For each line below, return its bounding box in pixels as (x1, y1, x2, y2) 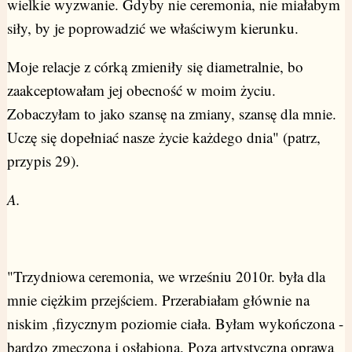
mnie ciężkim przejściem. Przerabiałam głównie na (6, 290, 310, 310)
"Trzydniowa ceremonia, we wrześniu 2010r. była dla (6, 266, 325, 287)
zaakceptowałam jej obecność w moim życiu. (6, 80, 276, 101)
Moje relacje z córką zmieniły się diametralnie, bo (6, 57, 303, 77)
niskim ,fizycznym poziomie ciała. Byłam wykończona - (6, 313, 343, 334)
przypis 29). (6, 151, 79, 171)
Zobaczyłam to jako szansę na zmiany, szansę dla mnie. (6, 104, 336, 124)
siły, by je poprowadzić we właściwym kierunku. (6, 18, 299, 38)
